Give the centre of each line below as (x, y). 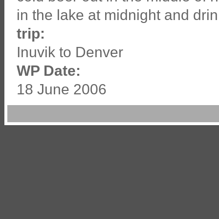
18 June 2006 (61, 89)
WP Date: (50, 70)
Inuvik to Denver (70, 52)
